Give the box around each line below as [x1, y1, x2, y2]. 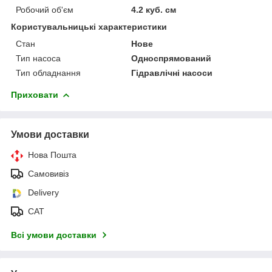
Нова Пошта [28, 149, 76, 160]
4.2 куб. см [131, 4, 177, 15]
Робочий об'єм [16, 4, 73, 15]
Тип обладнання [16, 67, 81, 78]
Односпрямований [131, 53, 212, 63]
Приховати [11, 89, 58, 100]
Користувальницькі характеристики [11, 21, 167, 32]
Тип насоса [16, 53, 61, 63]
